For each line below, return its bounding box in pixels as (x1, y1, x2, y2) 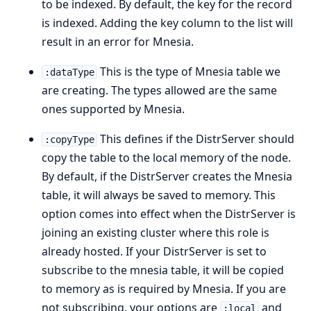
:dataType (44, 67, 94, 78)
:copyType (44, 134, 94, 145)
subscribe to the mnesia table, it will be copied (42, 262, 284, 278)
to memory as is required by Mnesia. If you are (42, 281, 286, 296)
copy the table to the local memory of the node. (42, 150, 291, 165)
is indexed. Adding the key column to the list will (42, 15, 293, 31)
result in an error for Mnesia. (42, 34, 194, 49)
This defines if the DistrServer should (96, 131, 294, 146)
